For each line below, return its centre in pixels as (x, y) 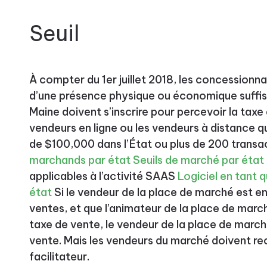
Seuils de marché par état (198, 160)
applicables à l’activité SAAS (103, 176)
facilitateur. (59, 256)
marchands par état (80, 160)
